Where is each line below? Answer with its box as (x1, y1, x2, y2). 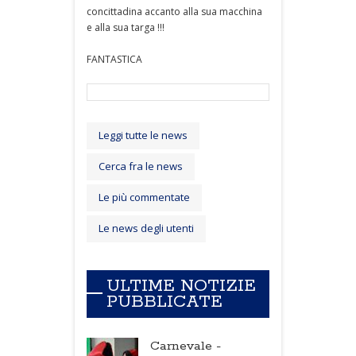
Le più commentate (99, 190, 190, 204)
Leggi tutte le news (99, 128, 188, 142)
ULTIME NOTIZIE (106, 275, 256, 297)
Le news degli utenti (99, 221, 194, 235)
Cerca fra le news (99, 159, 183, 173)
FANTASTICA (87, 52, 142, 66)
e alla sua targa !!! (87, 21, 164, 34)
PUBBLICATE (106, 291, 222, 313)
